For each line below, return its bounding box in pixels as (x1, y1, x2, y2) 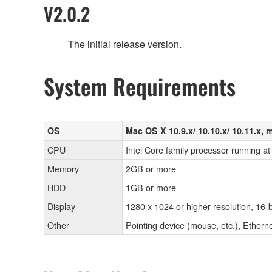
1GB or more (126, 181, 176, 194)
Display (47, 200, 75, 213)
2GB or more (126, 162, 176, 175)
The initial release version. (68, 37, 182, 52)
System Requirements (44, 70, 236, 103)
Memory (47, 162, 79, 175)
